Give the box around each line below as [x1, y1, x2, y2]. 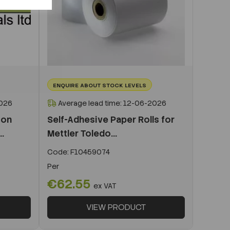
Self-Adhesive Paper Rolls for [47, 113, 175, 125]
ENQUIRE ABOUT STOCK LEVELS [53, 81, 146, 89]
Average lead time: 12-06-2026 [56, 98, 166, 108]
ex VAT [93, 181, 117, 190]
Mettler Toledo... [47, 127, 117, 139]
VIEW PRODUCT [86, 201, 146, 213]
